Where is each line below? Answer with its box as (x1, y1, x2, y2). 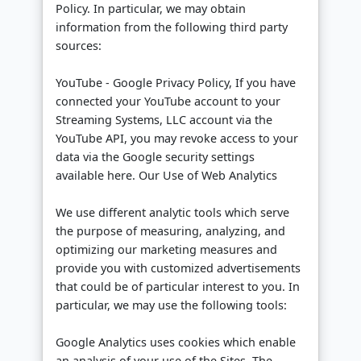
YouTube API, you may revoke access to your (56, 131, 298, 147)
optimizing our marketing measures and (56, 242, 277, 258)
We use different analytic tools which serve (56, 205, 289, 221)
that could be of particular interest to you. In (56, 279, 300, 295)
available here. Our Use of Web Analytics (56, 168, 277, 184)
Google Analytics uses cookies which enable (56, 334, 296, 351)
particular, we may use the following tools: (56, 297, 287, 313)
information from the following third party (56, 19, 288, 35)
